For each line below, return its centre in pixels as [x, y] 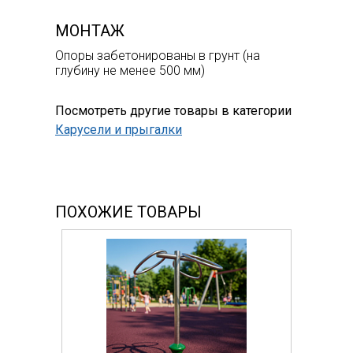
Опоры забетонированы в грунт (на [158, 55]
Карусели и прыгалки [119, 129]
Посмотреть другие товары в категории [173, 110]
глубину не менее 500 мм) [130, 70]
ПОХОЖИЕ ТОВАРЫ [128, 212]
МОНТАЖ [90, 30]
